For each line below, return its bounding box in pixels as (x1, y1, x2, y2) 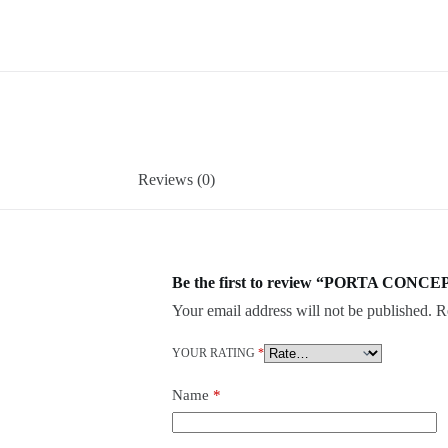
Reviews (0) (138, 170, 216, 188)
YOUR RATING (171, 346, 258, 361)
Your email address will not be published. (171, 302, 432, 320)
